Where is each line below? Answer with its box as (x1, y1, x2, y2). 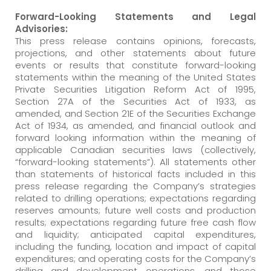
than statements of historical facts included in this (15, 167, 256, 180)
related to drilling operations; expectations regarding (15, 191, 256, 204)
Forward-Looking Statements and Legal (15, 10, 256, 23)
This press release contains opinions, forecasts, (15, 34, 256, 47)
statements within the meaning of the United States (15, 70, 256, 83)
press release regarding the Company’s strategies (15, 179, 256, 192)
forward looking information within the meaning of (15, 131, 256, 144)
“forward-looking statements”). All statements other (15, 155, 256, 168)
